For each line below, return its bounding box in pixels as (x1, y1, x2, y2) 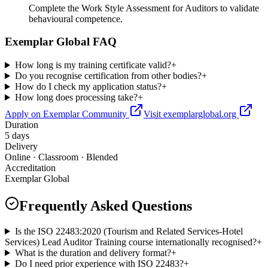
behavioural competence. (29, 13, 123, 24)
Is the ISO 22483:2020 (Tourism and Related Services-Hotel (14, 226, 243, 236)
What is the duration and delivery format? (14, 247, 171, 258)
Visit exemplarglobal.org (144, 109, 239, 120)
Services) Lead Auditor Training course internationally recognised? (5, 236, 257, 247)
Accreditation (5, 163, 56, 173)
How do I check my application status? (14, 81, 162, 92)
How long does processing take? (14, 92, 138, 103)
